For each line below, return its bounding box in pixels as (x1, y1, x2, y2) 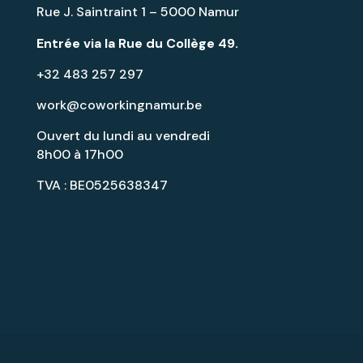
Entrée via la (36, 35, 118, 53)
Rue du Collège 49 (117, 35, 235, 53)
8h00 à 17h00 (36, 146, 123, 164)
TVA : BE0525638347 (36, 177, 168, 194)
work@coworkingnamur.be (36, 96, 202, 114)
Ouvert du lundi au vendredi (36, 127, 210, 145)
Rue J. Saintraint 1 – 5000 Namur (36, 3, 239, 21)
